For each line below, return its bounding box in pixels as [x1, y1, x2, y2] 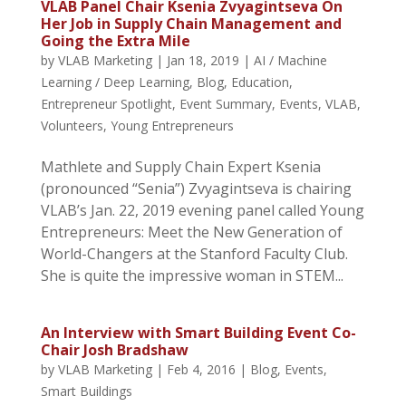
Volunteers [40, 116, 103, 134]
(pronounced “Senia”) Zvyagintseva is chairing [40, 178, 352, 198]
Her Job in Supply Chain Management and [40, 13, 342, 34]
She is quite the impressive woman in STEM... [40, 265, 343, 285]
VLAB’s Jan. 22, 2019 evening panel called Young [40, 199, 364, 220]
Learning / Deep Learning [40, 72, 189, 91]
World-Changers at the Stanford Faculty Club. [40, 243, 348, 264]
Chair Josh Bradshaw [40, 339, 188, 360]
